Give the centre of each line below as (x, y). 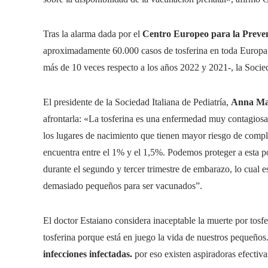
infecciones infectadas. (88, 254)
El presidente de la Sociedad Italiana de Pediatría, (137, 102)
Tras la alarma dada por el (93, 34)
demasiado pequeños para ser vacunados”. (123, 186)
